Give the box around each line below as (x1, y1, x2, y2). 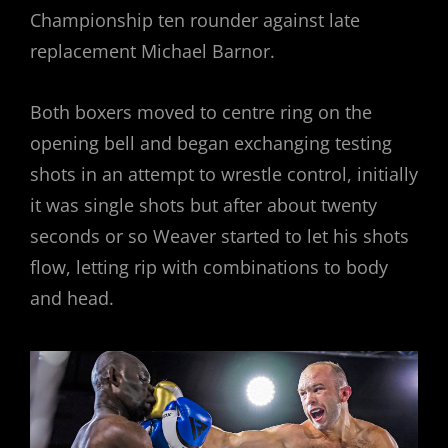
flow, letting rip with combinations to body (30, 254, 388, 279)
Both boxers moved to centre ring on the (30, 99, 372, 124)
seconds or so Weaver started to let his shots (30, 223, 409, 248)
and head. (30, 285, 114, 310)
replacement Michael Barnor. (30, 38, 275, 63)
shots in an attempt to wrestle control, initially (30, 161, 418, 186)
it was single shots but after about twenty (30, 192, 377, 217)
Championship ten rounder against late (30, 7, 360, 32)
